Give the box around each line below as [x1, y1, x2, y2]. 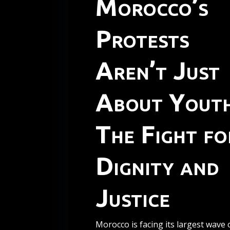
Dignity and [95, 152, 219, 180]
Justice [95, 184, 170, 212]
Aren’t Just [95, 56, 220, 85]
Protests [95, 25, 189, 53]
